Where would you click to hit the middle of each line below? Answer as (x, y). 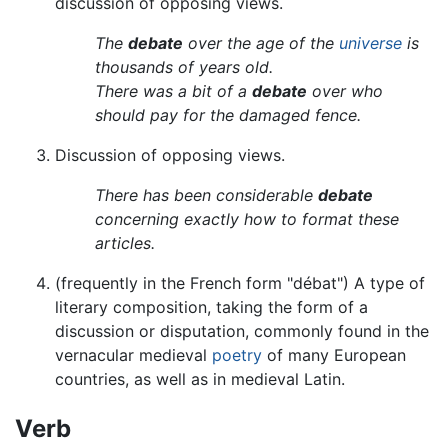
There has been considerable (206, 195)
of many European (334, 355)
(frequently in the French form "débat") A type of (240, 283)
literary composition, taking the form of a (211, 307)
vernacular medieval (133, 355)
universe (370, 43)
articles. (125, 243)
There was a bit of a (173, 91)
